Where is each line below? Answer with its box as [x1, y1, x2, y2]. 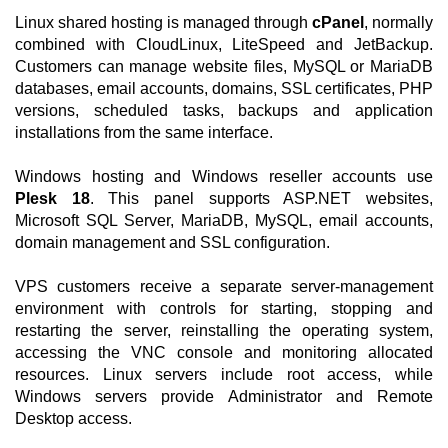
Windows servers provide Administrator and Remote [15, 388, 433, 405]
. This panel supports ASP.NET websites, [89, 190, 434, 207]
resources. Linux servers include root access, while [15, 366, 433, 383]
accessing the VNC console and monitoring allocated [15, 344, 433, 361]
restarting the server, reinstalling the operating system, [15, 322, 433, 339]
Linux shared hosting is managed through [15, 14, 312, 31]
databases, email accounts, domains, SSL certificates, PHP [15, 80, 433, 97]
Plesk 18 [15, 190, 90, 207]
